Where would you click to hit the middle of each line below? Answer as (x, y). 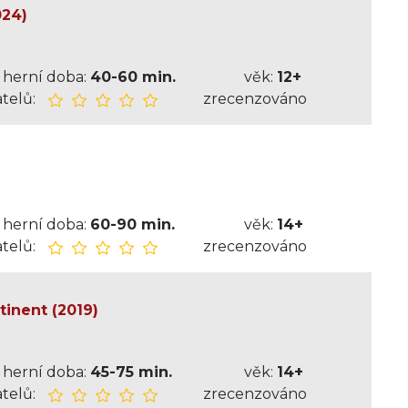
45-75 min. (131, 372)
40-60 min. (133, 77)
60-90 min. (132, 224)
